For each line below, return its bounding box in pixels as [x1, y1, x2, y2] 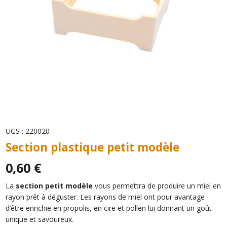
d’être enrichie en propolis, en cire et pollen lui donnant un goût [5, 203, 212, 213]
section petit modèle [15, 180, 93, 191]
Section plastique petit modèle [5, 139, 179, 155]
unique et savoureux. [5, 214, 73, 224]
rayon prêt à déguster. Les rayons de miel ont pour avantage [5, 192, 205, 202]
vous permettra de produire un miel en [92, 180, 221, 191]
